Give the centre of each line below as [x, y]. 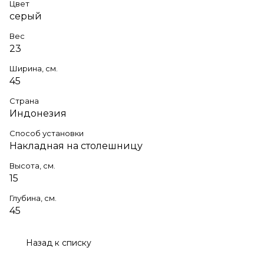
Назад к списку [59, 242]
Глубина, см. [33, 198]
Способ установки [47, 133]
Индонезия [38, 113]
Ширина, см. [34, 68]
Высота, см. [32, 165]
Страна [24, 100]
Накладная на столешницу [76, 146]
